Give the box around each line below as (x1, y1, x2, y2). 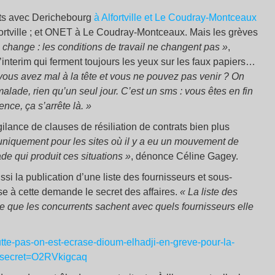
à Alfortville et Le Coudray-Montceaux (94, 12, 257, 23)
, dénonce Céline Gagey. (131, 151, 238, 162)
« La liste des (180, 187, 238, 198)
